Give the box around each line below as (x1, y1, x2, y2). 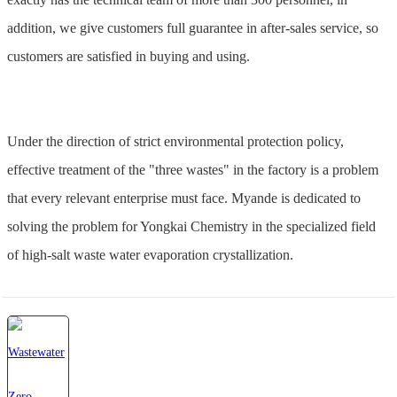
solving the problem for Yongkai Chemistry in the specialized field (7, 219, 376, 235)
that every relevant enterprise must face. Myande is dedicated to (7, 191, 361, 206)
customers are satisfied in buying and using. (7, 49, 250, 65)
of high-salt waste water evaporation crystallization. (7, 247, 293, 263)
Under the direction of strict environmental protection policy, (7, 134, 344, 150)
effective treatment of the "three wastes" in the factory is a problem (7, 162, 378, 178)
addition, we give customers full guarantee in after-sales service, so (7, 20, 378, 36)
